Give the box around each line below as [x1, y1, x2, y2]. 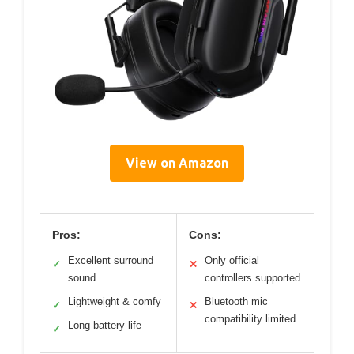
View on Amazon [126, 156, 228, 171]
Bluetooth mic [205, 296, 268, 308]
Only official [205, 254, 259, 267]
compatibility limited [205, 313, 296, 326]
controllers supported [205, 272, 300, 284]
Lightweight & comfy [68, 296, 161, 308]
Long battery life [68, 319, 141, 332]
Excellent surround [68, 254, 153, 267]
